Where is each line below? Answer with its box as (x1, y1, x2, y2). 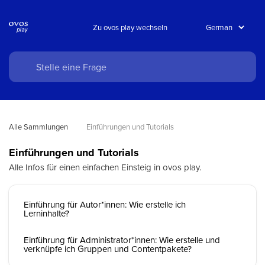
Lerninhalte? (24, 207, 69, 219)
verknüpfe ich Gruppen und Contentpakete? (24, 243, 192, 255)
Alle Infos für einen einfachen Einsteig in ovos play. (9, 161, 201, 173)
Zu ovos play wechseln (93, 21, 167, 33)
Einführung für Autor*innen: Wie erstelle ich (24, 198, 186, 211)
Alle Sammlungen (9, 121, 68, 132)
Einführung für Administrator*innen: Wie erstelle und (24, 234, 220, 246)
